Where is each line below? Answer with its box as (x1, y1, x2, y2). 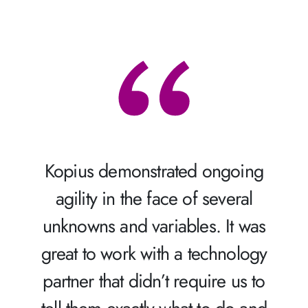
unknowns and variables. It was (42, 212, 266, 239)
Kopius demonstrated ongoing (44, 157, 264, 184)
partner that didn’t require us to (43, 267, 265, 294)
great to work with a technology (41, 239, 267, 267)
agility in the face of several (55, 184, 253, 212)
